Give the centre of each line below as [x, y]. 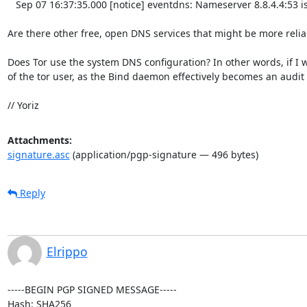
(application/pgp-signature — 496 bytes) [164, 154]
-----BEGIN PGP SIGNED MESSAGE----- [92, 289]
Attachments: [39, 140]
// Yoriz [23, 105]
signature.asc [38, 154]
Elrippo [67, 251]
